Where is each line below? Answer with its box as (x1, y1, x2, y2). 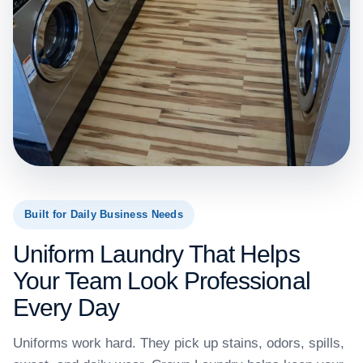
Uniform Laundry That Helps (13, 241, 300, 268)
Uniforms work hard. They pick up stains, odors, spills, (13, 335, 344, 352)
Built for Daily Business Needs (24, 208, 183, 221)
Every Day (13, 294, 119, 322)
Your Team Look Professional (13, 267, 310, 295)
